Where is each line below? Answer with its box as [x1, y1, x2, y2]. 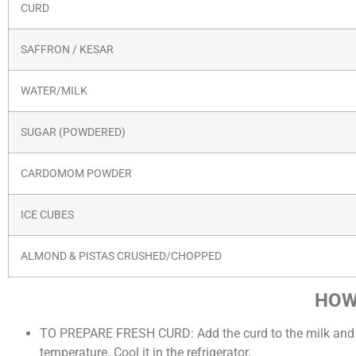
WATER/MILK [21, 83, 87, 98]
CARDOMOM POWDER [21, 166, 132, 180]
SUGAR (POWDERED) [21, 125, 126, 139]
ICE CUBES [21, 207, 74, 222]
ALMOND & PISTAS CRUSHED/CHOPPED [21, 249, 222, 263]
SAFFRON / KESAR [21, 42, 114, 56]
